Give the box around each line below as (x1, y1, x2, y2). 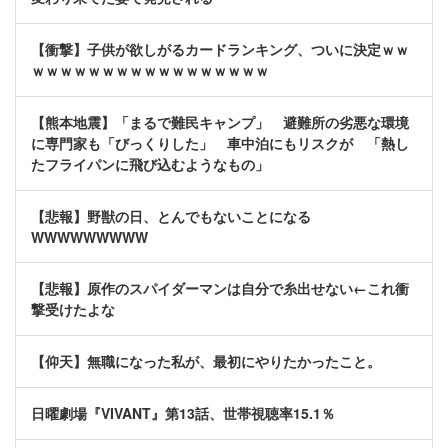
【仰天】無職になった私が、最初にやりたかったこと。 (31, 351, 381, 372)
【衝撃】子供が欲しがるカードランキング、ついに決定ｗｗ (31, 39, 409, 60)
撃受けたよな (31, 299, 115, 320)
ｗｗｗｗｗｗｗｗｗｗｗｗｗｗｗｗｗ (31, 60, 269, 81)
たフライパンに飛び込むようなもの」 (31, 154, 269, 175)
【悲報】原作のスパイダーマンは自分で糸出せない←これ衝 (31, 278, 409, 299)
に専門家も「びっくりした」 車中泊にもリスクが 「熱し (31, 133, 409, 154)
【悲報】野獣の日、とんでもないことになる (31, 206, 311, 227)
